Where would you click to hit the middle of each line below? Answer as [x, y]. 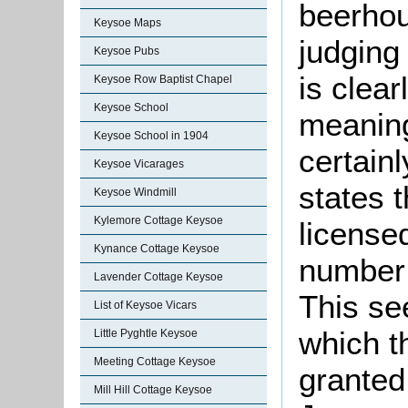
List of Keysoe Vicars [145, 305]
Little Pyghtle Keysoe [146, 333]
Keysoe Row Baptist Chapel [163, 79]
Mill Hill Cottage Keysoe [153, 390]
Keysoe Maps [127, 23]
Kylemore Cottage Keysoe [158, 220]
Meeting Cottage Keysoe [155, 362]
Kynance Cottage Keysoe [157, 249]
